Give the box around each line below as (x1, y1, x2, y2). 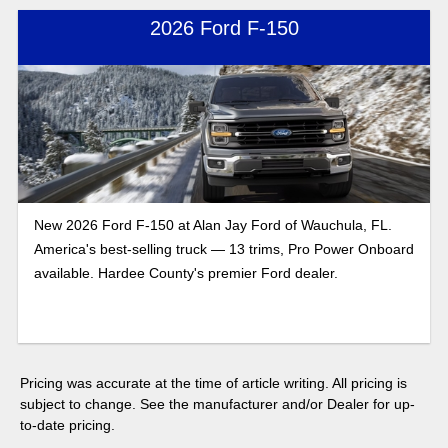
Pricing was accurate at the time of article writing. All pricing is (20, 374, 407, 391)
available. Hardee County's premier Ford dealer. (33, 264, 338, 281)
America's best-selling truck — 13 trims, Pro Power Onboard (33, 240, 414, 257)
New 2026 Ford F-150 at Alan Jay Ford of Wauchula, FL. (33, 216, 392, 233)
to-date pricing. (20, 416, 115, 433)
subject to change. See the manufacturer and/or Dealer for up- (20, 395, 415, 412)
